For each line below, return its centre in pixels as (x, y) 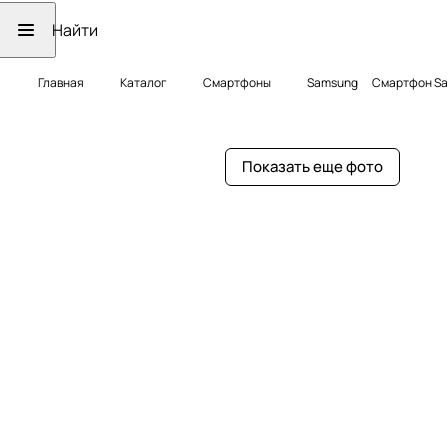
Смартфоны (237, 82)
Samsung (332, 82)
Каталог (143, 82)
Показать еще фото (312, 167)
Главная (61, 82)
